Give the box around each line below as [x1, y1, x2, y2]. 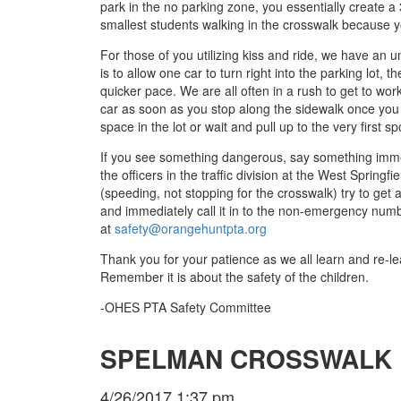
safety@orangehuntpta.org [115, 218, 267, 237]
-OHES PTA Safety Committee [100, 297, 271, 316]
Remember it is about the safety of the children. [100, 267, 369, 286]
